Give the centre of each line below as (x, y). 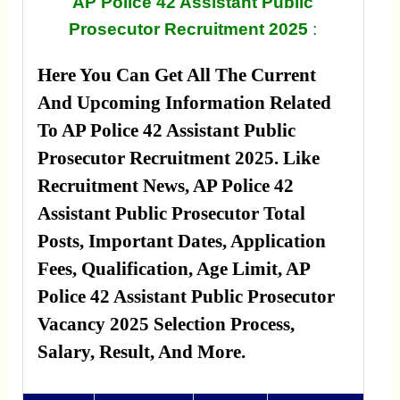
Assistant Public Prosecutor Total (171, 213)
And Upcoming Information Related (184, 102)
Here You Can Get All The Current (176, 75)
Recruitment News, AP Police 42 (165, 185)
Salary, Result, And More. (141, 351)
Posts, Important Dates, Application (181, 241)
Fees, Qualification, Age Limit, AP (173, 268)
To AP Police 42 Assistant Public (166, 130)
